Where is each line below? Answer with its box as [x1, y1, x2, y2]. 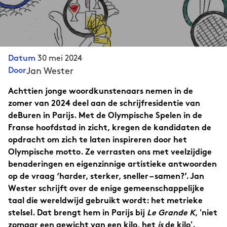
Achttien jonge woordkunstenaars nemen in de [8, 88, 193, 96]
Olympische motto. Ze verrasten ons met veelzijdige [8, 149, 212, 157]
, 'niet [195, 210, 217, 217]
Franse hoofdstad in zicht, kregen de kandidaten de [8, 125, 211, 132]
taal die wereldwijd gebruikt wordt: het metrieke [8, 198, 203, 205]
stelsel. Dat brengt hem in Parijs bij [8, 210, 147, 217]
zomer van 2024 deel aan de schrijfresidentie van [8, 100, 200, 108]
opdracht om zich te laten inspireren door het [8, 137, 187, 144]
